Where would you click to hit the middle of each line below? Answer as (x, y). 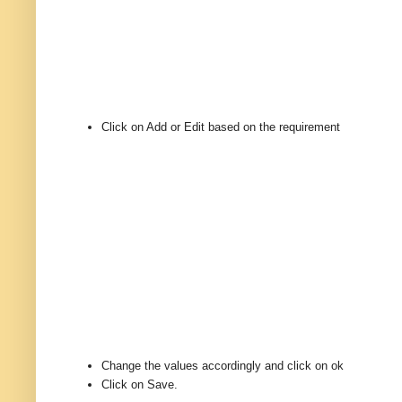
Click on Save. (140, 384)
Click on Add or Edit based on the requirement (221, 127)
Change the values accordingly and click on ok (223, 365)
